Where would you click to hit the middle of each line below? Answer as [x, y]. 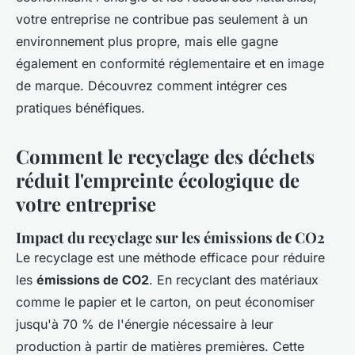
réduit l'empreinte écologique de [158, 180]
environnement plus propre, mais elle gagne [147, 42]
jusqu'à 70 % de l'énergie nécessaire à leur [145, 324]
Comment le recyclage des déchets [165, 157]
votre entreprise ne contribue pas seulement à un [162, 19]
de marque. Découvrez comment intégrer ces [151, 86]
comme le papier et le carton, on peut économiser [165, 302]
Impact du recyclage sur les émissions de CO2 [170, 238]
